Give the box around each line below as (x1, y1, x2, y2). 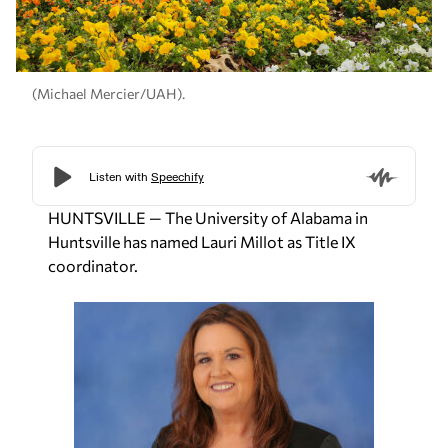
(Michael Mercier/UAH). (32, 84, 185, 102)
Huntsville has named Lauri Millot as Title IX (48, 232, 356, 252)
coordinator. (48, 256, 138, 276)
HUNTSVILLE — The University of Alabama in (48, 208, 368, 228)
